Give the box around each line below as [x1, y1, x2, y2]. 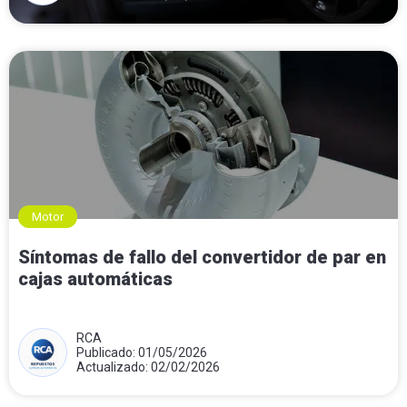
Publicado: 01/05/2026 [76, 344, 207, 360]
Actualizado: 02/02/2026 [76, 359, 220, 374]
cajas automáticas [18, 267, 173, 290]
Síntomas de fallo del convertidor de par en [18, 245, 386, 268]
